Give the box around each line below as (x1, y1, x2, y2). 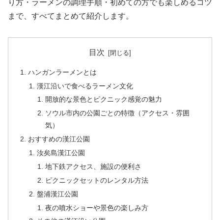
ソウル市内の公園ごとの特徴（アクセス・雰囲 (45, 109, 190, 117)
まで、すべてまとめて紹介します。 (8, 12, 134, 21)
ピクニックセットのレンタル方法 (45, 176, 148, 184)
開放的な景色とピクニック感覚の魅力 (45, 95, 162, 104)
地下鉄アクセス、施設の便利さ (45, 162, 141, 170)
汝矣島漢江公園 (36, 149, 85, 157)
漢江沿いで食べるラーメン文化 (36, 82, 133, 90)
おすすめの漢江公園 (28, 135, 90, 143)
